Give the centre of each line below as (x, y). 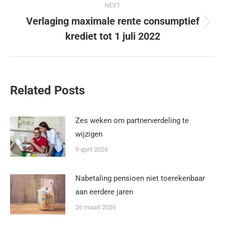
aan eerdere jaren (104, 192)
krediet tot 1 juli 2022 (113, 36)
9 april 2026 (92, 149)
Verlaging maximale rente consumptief (113, 21)
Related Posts (47, 90)
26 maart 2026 (96, 207)
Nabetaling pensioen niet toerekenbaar (140, 178)
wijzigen (89, 134)
